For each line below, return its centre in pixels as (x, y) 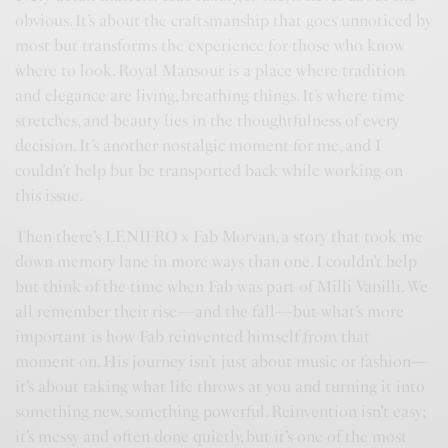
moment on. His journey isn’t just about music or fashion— (222, 361)
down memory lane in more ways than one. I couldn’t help (216, 261)
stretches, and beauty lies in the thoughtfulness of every (207, 120)
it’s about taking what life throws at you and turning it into (220, 386)
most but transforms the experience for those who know (210, 45)
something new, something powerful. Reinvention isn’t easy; (220, 411)
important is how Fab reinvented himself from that (193, 336)
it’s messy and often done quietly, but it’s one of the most (211, 436)
